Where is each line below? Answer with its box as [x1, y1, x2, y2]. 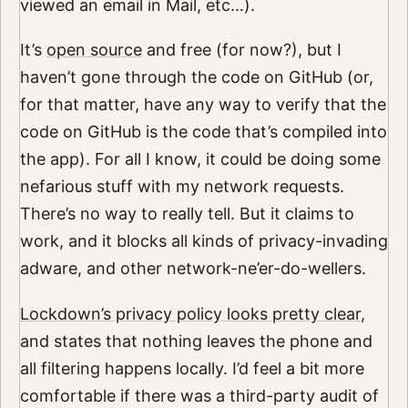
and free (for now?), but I [141, 40, 342, 60]
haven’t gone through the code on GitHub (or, [19, 67, 373, 87]
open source [46, 40, 142, 60]
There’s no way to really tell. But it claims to [19, 204, 354, 224]
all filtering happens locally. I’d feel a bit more [19, 359, 364, 379]
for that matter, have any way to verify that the [19, 95, 386, 115]
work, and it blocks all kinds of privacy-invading [19, 231, 388, 251]
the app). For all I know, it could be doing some [19, 149, 381, 169]
